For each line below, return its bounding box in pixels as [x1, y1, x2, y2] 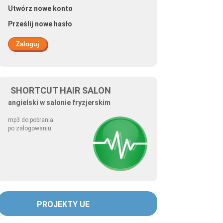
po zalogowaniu [8, 125, 51, 132]
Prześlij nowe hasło [8, 20, 72, 28]
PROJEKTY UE [37, 200, 90, 210]
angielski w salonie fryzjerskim [8, 99, 111, 107]
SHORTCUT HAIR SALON [10, 85, 111, 96]
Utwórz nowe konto [8, 4, 73, 12]
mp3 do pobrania [8, 116, 53, 123]
